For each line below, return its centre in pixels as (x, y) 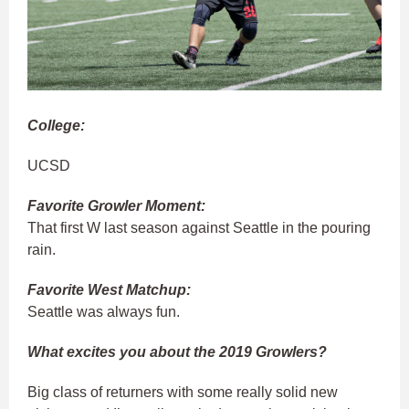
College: (56, 125)
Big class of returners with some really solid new (183, 392)
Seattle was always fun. (104, 311)
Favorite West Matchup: (109, 289)
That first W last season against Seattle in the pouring (199, 227)
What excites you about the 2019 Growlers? (177, 351)
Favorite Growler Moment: (118, 205)
